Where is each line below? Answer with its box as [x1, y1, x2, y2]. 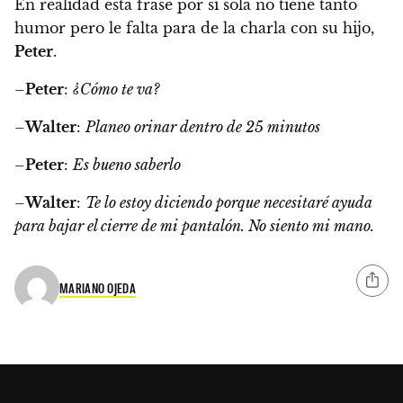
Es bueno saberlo [73, 156, 181, 175]
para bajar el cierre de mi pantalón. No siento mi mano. [14, 217, 374, 236]
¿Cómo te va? [73, 80, 159, 99]
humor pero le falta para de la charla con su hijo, [14, 19, 374, 38]
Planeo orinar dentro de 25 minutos [85, 118, 320, 137]
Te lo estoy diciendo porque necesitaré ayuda [85, 193, 372, 212]
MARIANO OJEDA [59, 279, 136, 296]
